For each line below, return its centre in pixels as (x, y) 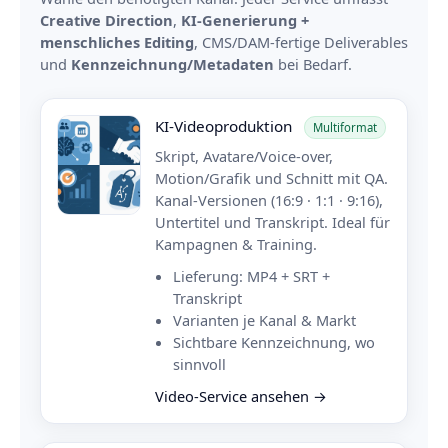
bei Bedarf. (313, 64)
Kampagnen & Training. (236, 244)
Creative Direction (106, 20)
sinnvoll (199, 364)
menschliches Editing (117, 42)
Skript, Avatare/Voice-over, (244, 156)
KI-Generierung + (245, 20)
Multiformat (345, 128)
